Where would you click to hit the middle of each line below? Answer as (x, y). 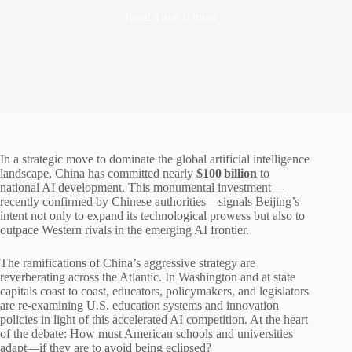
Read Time (152, 16)
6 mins (199, 16)
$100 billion (227, 173)
